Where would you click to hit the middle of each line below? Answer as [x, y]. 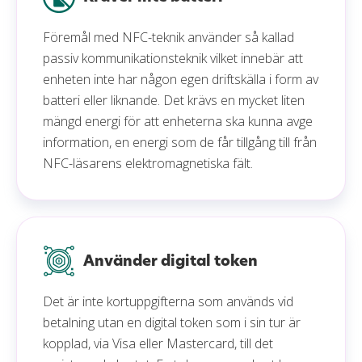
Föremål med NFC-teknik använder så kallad [168, 37]
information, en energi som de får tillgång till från [180, 142]
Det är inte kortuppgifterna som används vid [168, 301]
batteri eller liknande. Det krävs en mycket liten [174, 100]
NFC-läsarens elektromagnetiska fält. [149, 163]
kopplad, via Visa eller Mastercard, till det [158, 343]
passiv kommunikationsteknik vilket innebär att [173, 58]
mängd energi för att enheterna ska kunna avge [178, 121]
